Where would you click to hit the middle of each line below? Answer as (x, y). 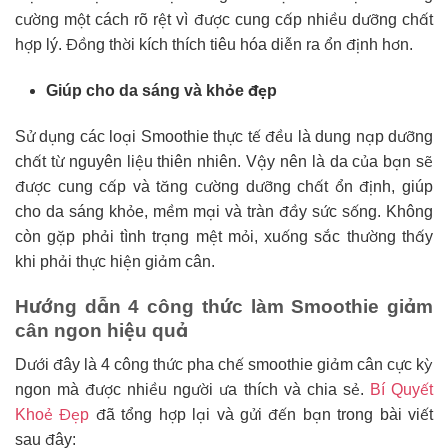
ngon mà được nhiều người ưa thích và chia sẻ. (192, 390)
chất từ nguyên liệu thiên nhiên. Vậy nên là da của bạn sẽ (224, 161)
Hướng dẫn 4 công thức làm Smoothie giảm (224, 306)
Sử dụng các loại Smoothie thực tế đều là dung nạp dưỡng (224, 136)
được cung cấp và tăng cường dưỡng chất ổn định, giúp (224, 186)
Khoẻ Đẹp (52, 415)
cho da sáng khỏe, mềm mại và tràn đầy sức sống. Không (224, 211)
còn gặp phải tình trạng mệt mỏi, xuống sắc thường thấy (224, 236)
